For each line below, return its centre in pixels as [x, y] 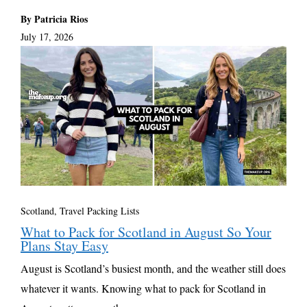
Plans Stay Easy [64, 245]
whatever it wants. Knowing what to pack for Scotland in [143, 288]
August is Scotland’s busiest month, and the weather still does [153, 268]
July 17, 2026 [47, 37]
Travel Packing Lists [99, 210]
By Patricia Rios [54, 19]
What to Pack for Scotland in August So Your [146, 232]
